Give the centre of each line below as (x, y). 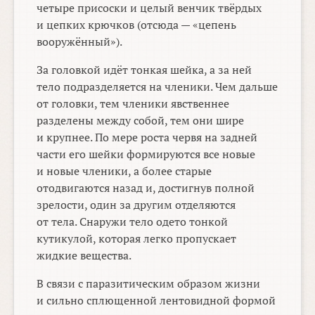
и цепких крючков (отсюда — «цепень (137, 25)
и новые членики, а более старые (124, 171)
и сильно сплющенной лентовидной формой (156, 301)
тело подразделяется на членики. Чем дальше (157, 87)
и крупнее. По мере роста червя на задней (147, 137)
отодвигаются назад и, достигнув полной (146, 188)
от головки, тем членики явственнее (133, 104)
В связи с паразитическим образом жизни (149, 284)
